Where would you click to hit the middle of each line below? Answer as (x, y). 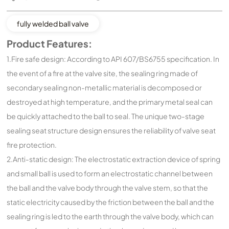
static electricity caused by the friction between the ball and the (111, 202)
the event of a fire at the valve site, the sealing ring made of (102, 73)
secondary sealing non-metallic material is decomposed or (105, 87)
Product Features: (50, 43)
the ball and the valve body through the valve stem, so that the (108, 187)
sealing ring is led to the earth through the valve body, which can (110, 216)
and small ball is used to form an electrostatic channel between (110, 173)
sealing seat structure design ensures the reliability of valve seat (111, 130)
